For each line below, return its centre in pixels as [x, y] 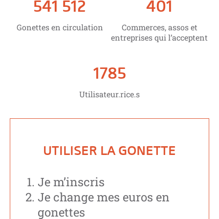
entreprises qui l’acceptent [159, 38]
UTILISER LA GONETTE [109, 150]
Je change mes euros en [104, 197]
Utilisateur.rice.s [109, 94]
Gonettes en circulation [60, 27]
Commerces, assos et [159, 27]
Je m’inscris [71, 182]
